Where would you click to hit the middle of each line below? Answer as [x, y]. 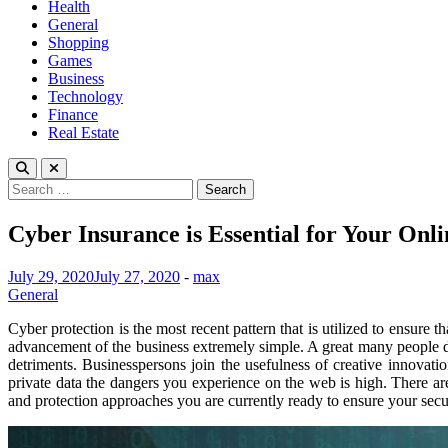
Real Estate [83, 132]
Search [28, 186]
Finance [73, 114]
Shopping [78, 42]
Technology [85, 96]
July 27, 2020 [137, 276]
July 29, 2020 [51, 276]
